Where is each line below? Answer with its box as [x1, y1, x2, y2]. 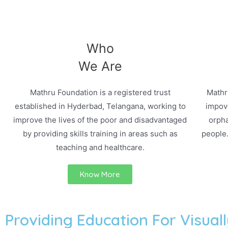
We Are [78, 58, 122, 74]
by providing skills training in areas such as [22, 128, 178, 138]
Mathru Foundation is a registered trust [30, 87, 170, 97]
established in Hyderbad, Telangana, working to [14, 101, 186, 111]
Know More [80, 169, 121, 179]
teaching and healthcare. [55, 142, 145, 152]
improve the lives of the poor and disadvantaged [13, 115, 187, 125]
